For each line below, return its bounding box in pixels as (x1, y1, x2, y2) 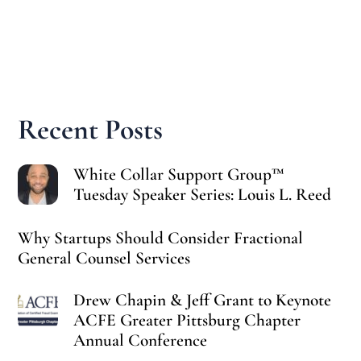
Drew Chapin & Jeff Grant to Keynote (73, 289, 332, 311)
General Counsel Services (18, 247, 191, 268)
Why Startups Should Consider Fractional (18, 226, 304, 248)
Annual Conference (73, 330, 208, 351)
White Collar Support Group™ (73, 164, 285, 185)
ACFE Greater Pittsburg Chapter (73, 309, 301, 331)
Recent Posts (18, 112, 164, 147)
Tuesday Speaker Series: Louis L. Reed (73, 184, 332, 205)
